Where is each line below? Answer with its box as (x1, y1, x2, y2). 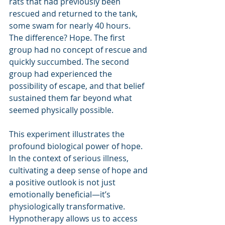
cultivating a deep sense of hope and (9, 164, 150, 176)
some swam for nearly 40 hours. (9, 20, 131, 31)
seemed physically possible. (9, 104, 114, 116)
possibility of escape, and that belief (9, 80, 146, 91)
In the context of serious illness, (9, 152, 131, 164)
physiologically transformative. (9, 200, 127, 212)
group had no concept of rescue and (9, 44, 149, 55)
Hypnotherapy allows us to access (9, 212, 140, 224)
